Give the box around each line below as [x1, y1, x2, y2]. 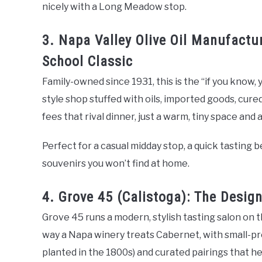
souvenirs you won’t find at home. [42, 158, 189, 170]
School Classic [42, 53, 133, 70]
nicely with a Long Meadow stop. [42, 1, 187, 13]
